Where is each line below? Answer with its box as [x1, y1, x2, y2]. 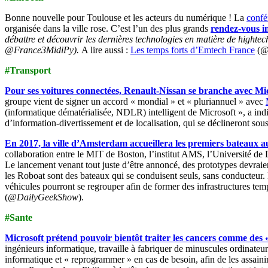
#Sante [5, 212, 32, 223]
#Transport [5, 65, 51, 75]
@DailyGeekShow [8, 191, 78, 202]
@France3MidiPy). [5, 44, 81, 55]
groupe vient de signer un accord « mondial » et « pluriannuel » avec [5, 96, 266, 106]
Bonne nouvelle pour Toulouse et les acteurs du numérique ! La [5, 12, 246, 23]
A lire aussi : [81, 44, 130, 55]
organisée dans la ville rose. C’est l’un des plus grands [5, 23, 211, 33]
